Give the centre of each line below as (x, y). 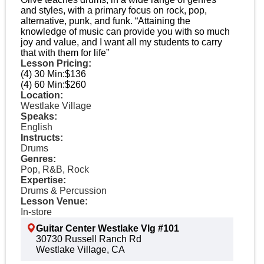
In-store (36, 212)
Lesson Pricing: (56, 63)
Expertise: (43, 180)
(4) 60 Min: (43, 85)
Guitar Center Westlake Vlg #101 (108, 228)
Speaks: (39, 116)
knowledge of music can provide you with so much (125, 32)
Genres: (38, 159)
